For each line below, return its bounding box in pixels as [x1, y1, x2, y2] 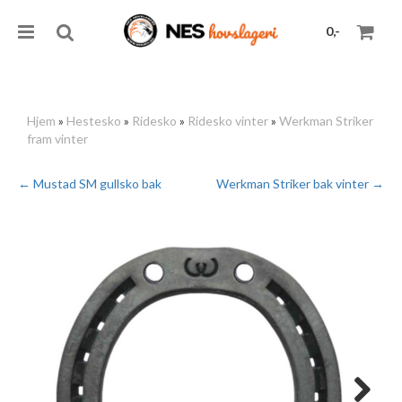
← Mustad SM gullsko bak [18, 176, 162, 191]
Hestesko [66, 113, 121, 128]
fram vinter [27, 131, 88, 146]
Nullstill [341, 138, 373, 148]
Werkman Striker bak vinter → [216, 176, 384, 191]
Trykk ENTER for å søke [290, 190, 384, 201]
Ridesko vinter [188, 113, 268, 128]
